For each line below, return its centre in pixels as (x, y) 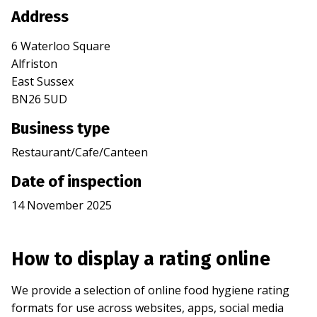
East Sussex (42, 82)
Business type (60, 129)
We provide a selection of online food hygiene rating (150, 290)
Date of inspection (76, 182)
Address (40, 17)
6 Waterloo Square (61, 46)
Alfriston (34, 64)
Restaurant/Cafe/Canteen (80, 152)
